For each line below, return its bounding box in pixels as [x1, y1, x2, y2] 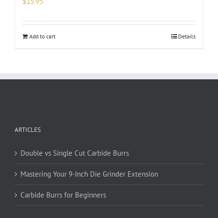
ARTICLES [15, 126, 41, 134]
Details [178, 33, 196, 40]
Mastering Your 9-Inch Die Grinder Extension [20, 169, 158, 179]
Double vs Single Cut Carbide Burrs [20, 148, 129, 158]
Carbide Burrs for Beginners [20, 190, 106, 200]
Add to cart [29, 33, 55, 40]
